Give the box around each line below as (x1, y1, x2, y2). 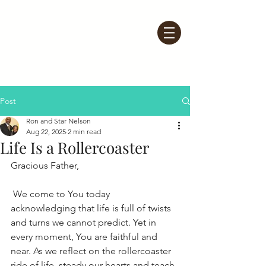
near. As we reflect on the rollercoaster (11, 245, 173, 256)
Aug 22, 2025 (26, 127, 66, 136)
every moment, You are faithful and (11, 231, 160, 242)
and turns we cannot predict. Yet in (11, 217, 159, 228)
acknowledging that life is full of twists (11, 202, 173, 214)
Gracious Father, (11, 160, 79, 171)
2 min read (68, 127, 101, 136)
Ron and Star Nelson (26, 116, 91, 125)
